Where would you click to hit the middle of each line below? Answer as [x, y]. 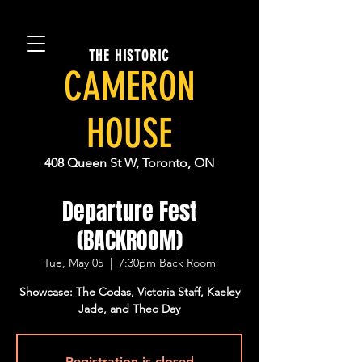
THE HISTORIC [129, 56]
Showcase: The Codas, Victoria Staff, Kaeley [129, 292]
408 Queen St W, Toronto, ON [129, 163]
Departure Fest [129, 211]
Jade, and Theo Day [129, 309]
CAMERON [129, 86]
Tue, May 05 [73, 263]
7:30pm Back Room [167, 263]
